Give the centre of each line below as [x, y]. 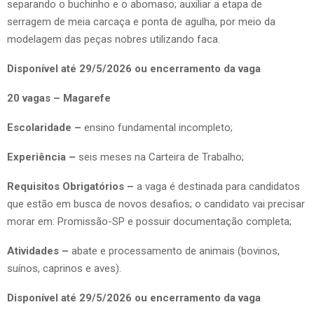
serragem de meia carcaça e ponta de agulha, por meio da [141, 21]
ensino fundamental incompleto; [158, 127]
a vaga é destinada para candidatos [218, 186]
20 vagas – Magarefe [59, 98]
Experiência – [41, 157]
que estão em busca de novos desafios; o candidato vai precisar [156, 204]
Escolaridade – [46, 127]
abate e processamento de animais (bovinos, [176, 251]
